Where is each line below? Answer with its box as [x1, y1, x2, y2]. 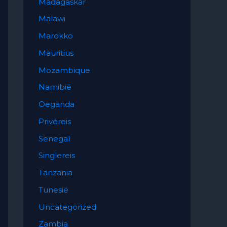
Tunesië [39, 184, 68, 195]
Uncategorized [39, 202, 96, 212]
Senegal [39, 133, 70, 143]
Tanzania [39, 168, 72, 177]
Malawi [39, 14, 65, 24]
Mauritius [39, 48, 73, 58]
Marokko [39, 31, 73, 41]
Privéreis [39, 116, 71, 126]
